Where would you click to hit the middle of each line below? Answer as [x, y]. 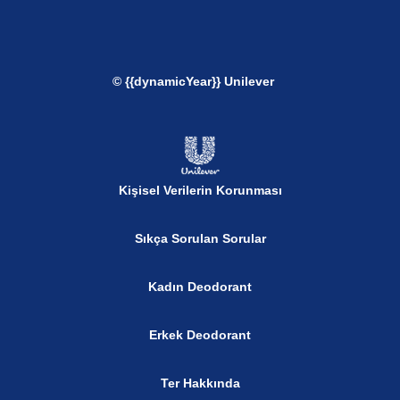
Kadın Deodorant [200, 286]
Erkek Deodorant [200, 334]
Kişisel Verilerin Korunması [200, 190]
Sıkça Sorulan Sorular [200, 238]
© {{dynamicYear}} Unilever [193, 81]
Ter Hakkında [200, 383]
